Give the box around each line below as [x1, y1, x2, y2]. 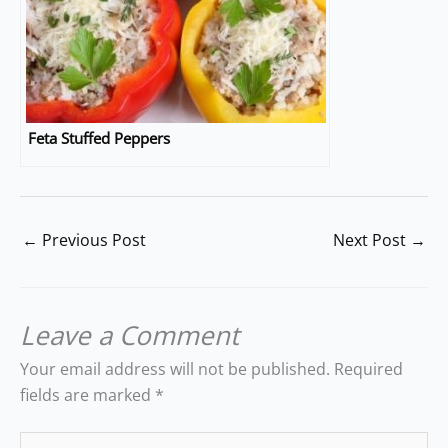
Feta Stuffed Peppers [28, 128, 170, 150]
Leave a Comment [20, 316, 239, 353]
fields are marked [20, 383, 155, 406]
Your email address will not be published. [20, 357, 330, 380]
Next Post [333, 229, 410, 252]
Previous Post [38, 229, 146, 252]
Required [334, 357, 403, 380]
